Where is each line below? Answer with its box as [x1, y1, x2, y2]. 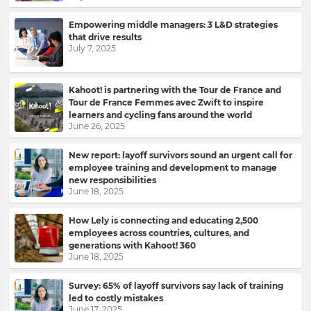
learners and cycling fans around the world [69, 110, 252, 120]
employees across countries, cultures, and [69, 228, 249, 238]
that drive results [69, 32, 142, 42]
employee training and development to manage [69, 162, 277, 173]
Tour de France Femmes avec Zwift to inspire [69, 97, 264, 108]
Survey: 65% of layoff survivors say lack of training [69, 280, 283, 291]
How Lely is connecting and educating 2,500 [69, 215, 258, 226]
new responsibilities [69, 175, 156, 185]
